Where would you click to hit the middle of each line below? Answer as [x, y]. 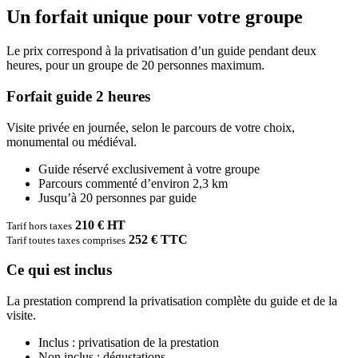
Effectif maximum [45, 318]
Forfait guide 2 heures [78, 15]
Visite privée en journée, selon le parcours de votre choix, [151, 46]
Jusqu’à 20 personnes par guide [117, 116]
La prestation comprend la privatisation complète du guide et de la [172, 220]
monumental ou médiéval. [72, 60]
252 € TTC [158, 157]
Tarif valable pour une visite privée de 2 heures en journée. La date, [176, 344]
